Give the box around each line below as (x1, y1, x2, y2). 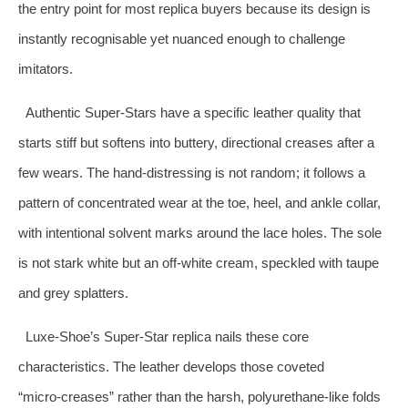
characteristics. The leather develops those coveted (18, 358, 324, 374)
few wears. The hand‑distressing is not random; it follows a (18, 164, 365, 180)
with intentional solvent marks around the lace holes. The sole (18, 224, 382, 240)
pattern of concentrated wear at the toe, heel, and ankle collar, (18, 194, 381, 210)
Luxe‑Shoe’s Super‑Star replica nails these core (25, 328, 309, 344)
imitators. (18, 60, 73, 76)
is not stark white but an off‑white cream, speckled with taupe (18, 254, 379, 270)
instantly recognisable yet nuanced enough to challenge (18, 30, 345, 46)
